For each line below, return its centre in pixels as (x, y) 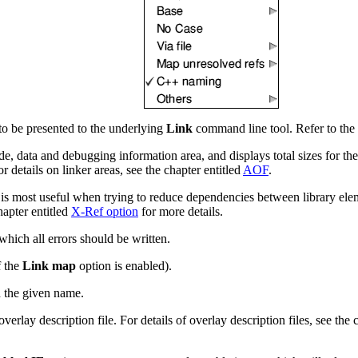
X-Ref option (105, 211)
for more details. (181, 211)
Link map (49, 265)
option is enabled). (124, 265)
